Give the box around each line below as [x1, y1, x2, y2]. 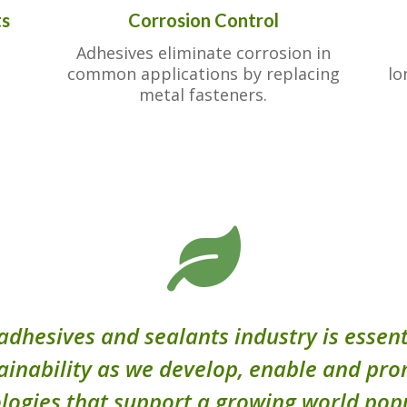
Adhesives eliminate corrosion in [75, 41, 331, 64]
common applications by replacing [66, 62, 340, 84]
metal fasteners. [139, 83, 268, 105]
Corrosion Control [127, 8, 279, 31]
